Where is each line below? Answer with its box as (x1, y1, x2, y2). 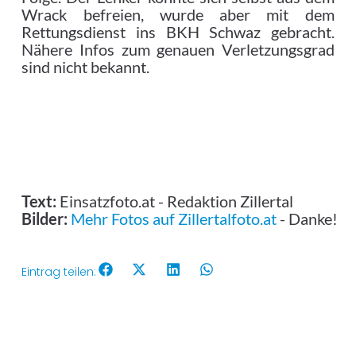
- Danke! (277, 208, 339, 228)
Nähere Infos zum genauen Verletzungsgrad (21, 40, 335, 60)
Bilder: (21, 208, 72, 228)
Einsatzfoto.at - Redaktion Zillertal (60, 191, 294, 211)
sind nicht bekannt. (21, 57, 150, 77)
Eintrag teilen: (21, 264, 97, 281)
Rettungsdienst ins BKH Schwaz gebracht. (21, 22, 335, 42)
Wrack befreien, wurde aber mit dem (21, 5, 335, 25)
